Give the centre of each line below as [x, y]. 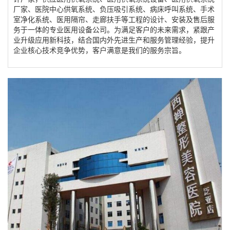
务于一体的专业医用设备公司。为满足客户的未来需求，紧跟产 [114, 29]
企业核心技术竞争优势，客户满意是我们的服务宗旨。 [100, 50]
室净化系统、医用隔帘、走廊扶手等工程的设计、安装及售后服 [114, 19]
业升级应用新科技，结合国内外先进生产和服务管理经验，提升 [114, 40]
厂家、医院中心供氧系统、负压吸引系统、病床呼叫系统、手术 [114, 9]
